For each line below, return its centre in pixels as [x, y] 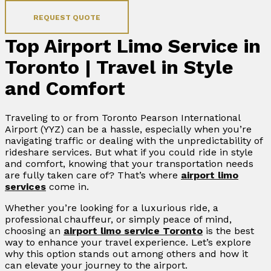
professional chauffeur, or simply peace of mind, [118, 220]
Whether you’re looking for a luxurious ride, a [112, 208]
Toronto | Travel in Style [119, 67]
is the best [228, 231]
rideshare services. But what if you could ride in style [129, 152]
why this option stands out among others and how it [126, 254]
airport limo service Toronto [133, 231]
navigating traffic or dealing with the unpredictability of [134, 141]
